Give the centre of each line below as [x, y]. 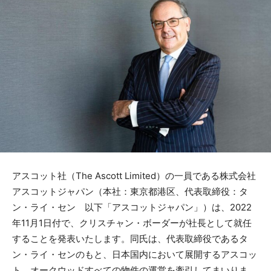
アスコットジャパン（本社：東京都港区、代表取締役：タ [130, 191]
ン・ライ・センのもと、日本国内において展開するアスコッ [135, 254]
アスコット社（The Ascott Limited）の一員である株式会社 [134, 175]
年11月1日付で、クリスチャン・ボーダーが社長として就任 [132, 223]
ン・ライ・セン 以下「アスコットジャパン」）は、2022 [132, 207]
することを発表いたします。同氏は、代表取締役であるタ [130, 238]
